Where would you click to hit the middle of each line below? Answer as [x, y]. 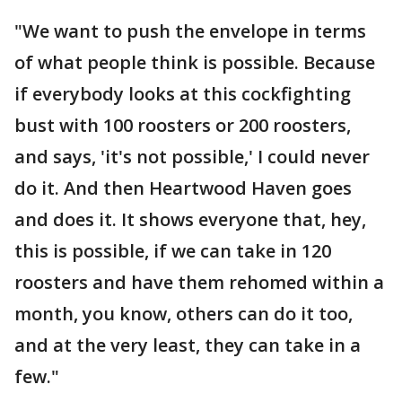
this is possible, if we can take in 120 [173, 251]
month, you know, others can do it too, [184, 314]
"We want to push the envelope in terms [190, 31]
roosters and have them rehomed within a [199, 282]
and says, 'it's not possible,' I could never [192, 157]
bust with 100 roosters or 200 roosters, [183, 125]
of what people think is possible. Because [195, 62]
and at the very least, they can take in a [188, 345]
